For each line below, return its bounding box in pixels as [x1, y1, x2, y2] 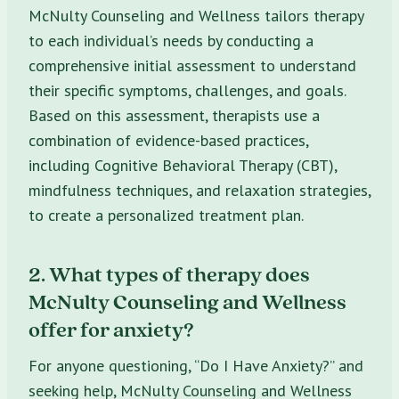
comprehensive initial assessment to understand [28, 54, 356, 76]
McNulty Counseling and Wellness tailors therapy [28, 4, 363, 26]
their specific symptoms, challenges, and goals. [28, 79, 346, 101]
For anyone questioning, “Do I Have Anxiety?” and [28, 354, 363, 376]
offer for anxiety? [28, 314, 194, 343]
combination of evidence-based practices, [28, 129, 308, 151]
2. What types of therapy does [28, 259, 310, 288]
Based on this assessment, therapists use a [28, 104, 320, 126]
